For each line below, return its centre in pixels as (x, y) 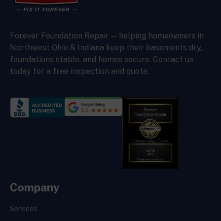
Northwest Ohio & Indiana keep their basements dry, (106, 47)
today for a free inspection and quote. (79, 71)
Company (35, 188)
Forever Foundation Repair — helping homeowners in (107, 36)
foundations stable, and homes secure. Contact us (102, 59)
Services (23, 209)
